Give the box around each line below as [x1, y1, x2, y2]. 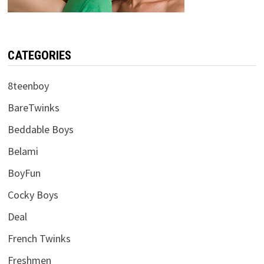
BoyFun [7, 166, 41, 180]
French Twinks [7, 232, 71, 246]
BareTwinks [7, 101, 60, 115]
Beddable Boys [7, 123, 74, 137]
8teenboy [7, 79, 49, 93]
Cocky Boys [7, 188, 58, 202]
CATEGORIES [7, 48, 71, 63]
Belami [7, 144, 38, 159]
